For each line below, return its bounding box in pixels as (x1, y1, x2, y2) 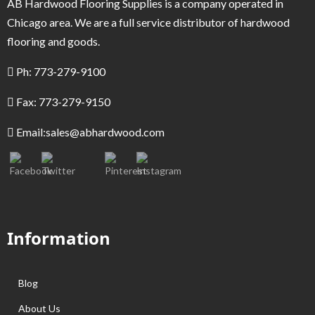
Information (7, 226, 110, 250)
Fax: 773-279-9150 (14, 94, 110, 108)
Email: (14, 124, 46, 139)
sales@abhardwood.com (46, 124, 165, 139)
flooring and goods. (7, 34, 100, 48)
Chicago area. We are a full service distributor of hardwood (7, 15, 290, 29)
